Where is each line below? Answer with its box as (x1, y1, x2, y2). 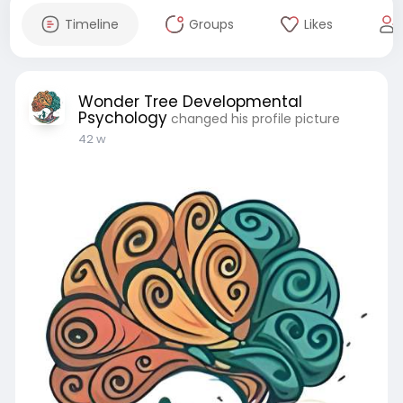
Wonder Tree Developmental (77, 91, 302, 112)
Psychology (77, 107, 167, 129)
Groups (188, 15, 234, 33)
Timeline (64, 15, 119, 33)
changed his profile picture (170, 110, 340, 128)
